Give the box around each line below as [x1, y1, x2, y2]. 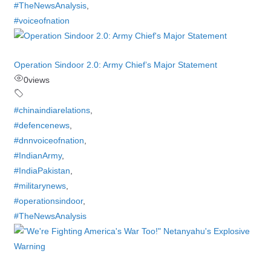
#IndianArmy [13, 151, 62, 160]
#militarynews [13, 181, 66, 191]
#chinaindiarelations [13, 105, 90, 115]
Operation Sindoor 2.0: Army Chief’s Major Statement [13, 60, 217, 70]
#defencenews [13, 120, 70, 130]
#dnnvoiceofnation [13, 135, 84, 145]
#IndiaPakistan [13, 166, 70, 175]
